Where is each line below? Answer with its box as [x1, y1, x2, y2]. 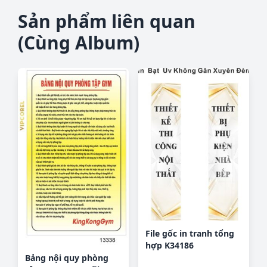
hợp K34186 [145, 239, 194, 251]
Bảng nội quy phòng [25, 252, 109, 264]
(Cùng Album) [18, 30, 140, 55]
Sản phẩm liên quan [18, 9, 196, 34]
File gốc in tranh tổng [145, 227, 234, 239]
